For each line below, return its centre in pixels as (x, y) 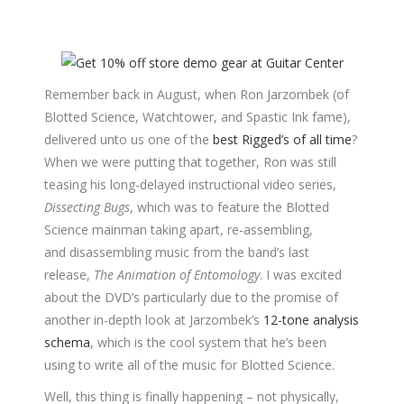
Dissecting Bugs (87, 207)
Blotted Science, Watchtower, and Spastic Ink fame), (197, 117)
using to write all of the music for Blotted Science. (189, 365)
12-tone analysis (311, 320)
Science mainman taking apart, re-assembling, (179, 230)
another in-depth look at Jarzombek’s (154, 320)
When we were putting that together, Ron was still (190, 162)
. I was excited (301, 275)
